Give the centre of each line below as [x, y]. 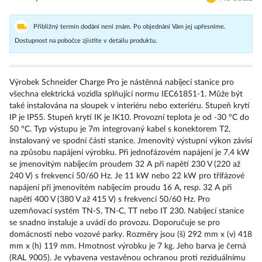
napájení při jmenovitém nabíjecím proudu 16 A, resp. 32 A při [120, 187]
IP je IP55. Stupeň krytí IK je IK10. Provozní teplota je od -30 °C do [129, 117]
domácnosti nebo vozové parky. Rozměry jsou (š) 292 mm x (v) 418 [131, 234]
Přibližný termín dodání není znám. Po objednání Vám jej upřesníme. [130, 26]
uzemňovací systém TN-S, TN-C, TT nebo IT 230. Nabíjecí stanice [127, 211]
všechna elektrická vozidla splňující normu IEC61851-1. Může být [126, 94]
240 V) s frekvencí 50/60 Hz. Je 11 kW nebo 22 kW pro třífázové [127, 176]
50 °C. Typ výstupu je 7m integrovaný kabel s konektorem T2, [120, 129]
